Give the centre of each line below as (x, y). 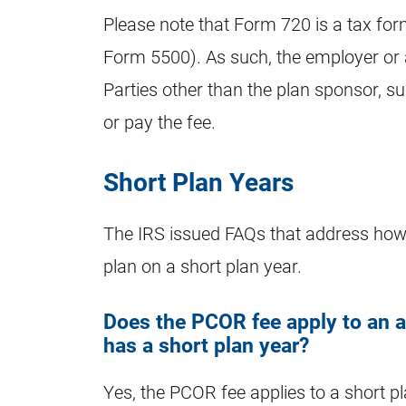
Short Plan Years (198, 181)
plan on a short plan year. (203, 265)
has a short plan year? (206, 343)
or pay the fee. (159, 121)
